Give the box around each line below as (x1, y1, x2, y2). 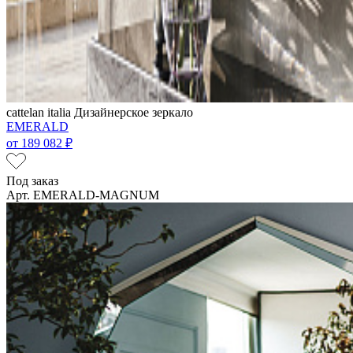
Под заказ (6, 173, 58, 188)
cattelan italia (6, 105, 74, 119)
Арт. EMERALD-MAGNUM (6, 188, 159, 202)
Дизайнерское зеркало (74, 105, 193, 119)
